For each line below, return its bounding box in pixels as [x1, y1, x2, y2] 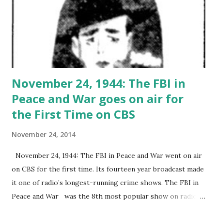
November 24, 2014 [12, 129, 76, 139]
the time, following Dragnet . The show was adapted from [12, 205, 200, 214]
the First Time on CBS [12, 106, 135, 122]
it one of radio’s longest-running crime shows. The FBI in [12, 178, 199, 187]
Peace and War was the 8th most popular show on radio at [12, 191, 205, 201]
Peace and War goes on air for [12, 90, 184, 107]
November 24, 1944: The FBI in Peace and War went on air [12, 151, 202, 160]
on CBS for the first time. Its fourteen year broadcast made [12, 164, 204, 173]
